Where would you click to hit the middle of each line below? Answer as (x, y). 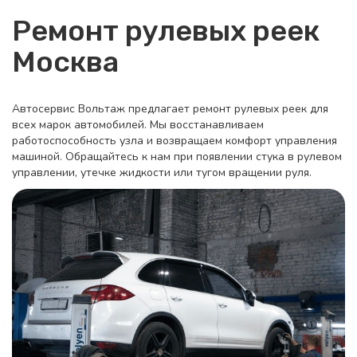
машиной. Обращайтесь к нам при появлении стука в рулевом (177, 157)
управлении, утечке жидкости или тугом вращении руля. (162, 173)
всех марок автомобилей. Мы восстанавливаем (138, 125)
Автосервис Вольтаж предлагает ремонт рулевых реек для (170, 109)
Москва (65, 62)
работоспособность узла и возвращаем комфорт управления (175, 141)
